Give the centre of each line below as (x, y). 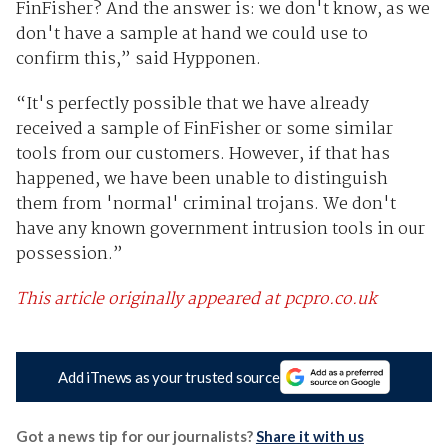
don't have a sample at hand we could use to (191, 34)
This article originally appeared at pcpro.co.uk (196, 299)
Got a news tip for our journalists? (135, 436)
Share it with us (309, 436)
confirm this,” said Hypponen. (138, 59)
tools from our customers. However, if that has (202, 154)
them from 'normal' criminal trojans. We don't (205, 204)
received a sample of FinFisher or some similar (204, 129)
